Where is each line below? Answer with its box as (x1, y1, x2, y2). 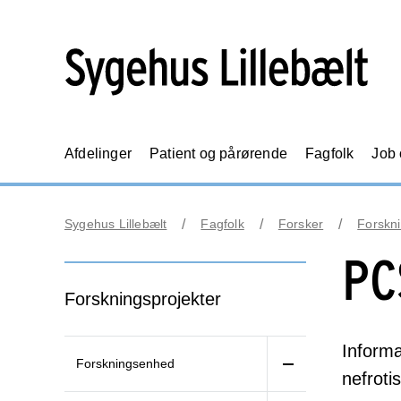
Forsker (277, 217, 324, 231)
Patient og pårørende (149, 146, 287, 161)
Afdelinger (64, 146, 132, 161)
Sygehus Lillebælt (64, 217, 167, 231)
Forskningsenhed (76, 356, 175, 371)
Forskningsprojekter (64, 289, 221, 309)
